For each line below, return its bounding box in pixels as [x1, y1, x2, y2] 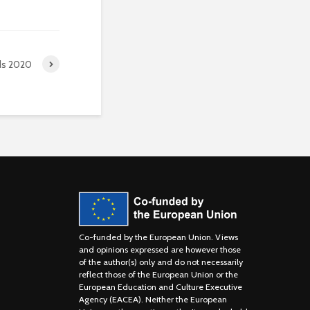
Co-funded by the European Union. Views [78, 232, 238, 243]
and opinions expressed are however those [78, 244, 241, 255]
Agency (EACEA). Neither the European [78, 294, 227, 305]
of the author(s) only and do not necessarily [78, 257, 243, 268]
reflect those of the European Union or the [78, 269, 238, 280]
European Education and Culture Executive [78, 282, 242, 293]
